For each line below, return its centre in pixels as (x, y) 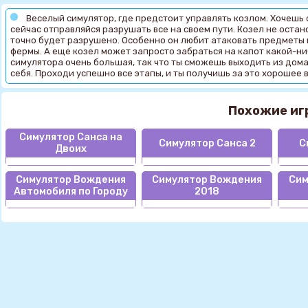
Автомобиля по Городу (71, 192)
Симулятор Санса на (71, 137)
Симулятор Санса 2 (207, 143)
